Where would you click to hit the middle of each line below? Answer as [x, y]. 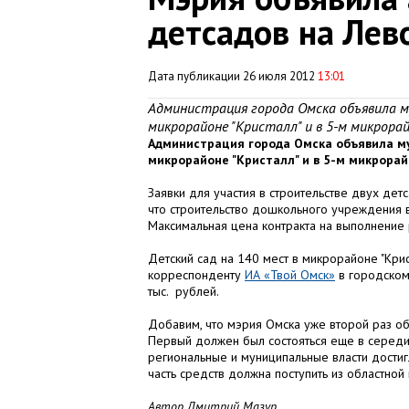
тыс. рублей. [184, 291]
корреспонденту [196, 275]
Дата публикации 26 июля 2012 [233, 76]
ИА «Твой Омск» [290, 275]
